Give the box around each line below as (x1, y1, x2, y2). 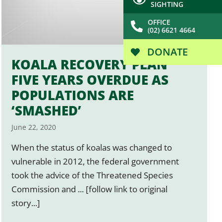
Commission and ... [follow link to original (11, 183, 168, 195)
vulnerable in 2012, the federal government (11, 155, 179, 167)
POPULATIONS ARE (11, 86, 134, 104)
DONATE (145, 45, 188, 59)
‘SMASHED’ (11, 101, 82, 119)
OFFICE (148, 17, 170, 27)
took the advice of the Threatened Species (11, 169, 173, 181)
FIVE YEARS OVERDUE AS (11, 70, 169, 89)
